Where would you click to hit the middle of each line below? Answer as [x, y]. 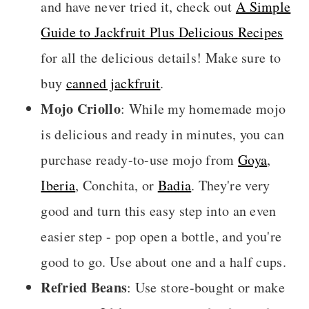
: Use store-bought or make [206, 287]
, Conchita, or [117, 185]
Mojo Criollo [81, 108]
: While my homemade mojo [203, 108]
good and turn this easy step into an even [159, 210]
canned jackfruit [113, 83]
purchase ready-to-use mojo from [139, 159]
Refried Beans [84, 287]
